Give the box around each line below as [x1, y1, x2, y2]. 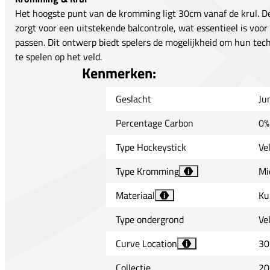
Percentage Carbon [115, 116, 193, 131]
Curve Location [115, 236, 177, 251]
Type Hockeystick [115, 140, 186, 155]
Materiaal [115, 188, 155, 203]
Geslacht [115, 92, 151, 107]
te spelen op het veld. [15, 49, 102, 64]
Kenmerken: [81, 62, 156, 84]
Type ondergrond [115, 212, 184, 227]
